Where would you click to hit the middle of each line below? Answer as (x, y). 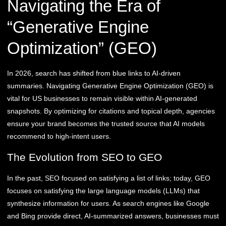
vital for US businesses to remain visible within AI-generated (102, 99)
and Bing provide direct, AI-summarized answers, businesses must (113, 216)
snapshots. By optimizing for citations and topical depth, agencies (111, 111)
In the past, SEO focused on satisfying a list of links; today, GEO (109, 178)
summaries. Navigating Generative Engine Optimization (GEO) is (110, 86)
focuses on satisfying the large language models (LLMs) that (103, 190)
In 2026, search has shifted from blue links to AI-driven (94, 73)
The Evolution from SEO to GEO (84, 157)
